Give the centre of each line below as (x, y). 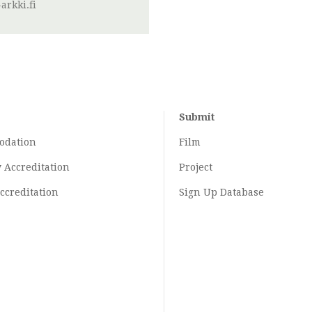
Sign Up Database (221, 193)
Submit (197, 117)
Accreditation (37, 167)
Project (196, 167)
